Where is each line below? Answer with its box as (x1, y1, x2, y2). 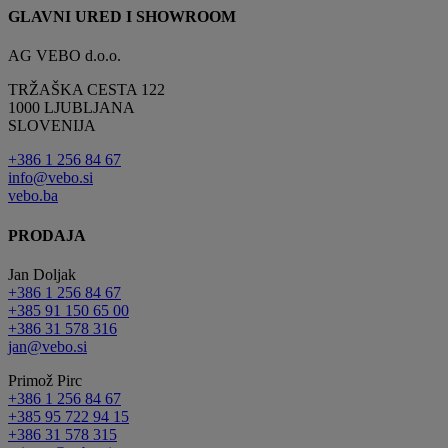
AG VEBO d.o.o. (8, 47, 121, 65)
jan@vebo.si (8, 337, 87, 355)
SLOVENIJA (8, 117, 96, 135)
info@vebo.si (8, 169, 93, 187)
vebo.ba (8, 187, 58, 205)
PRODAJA (8, 226, 86, 244)
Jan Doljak (8, 265, 76, 283)
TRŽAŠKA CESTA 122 (8, 81, 165, 99)
